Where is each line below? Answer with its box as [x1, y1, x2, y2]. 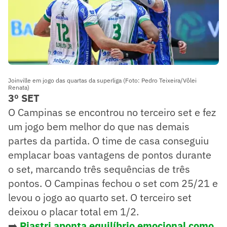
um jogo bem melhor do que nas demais [8, 119, 190, 133]
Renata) [8, 83, 29, 91]
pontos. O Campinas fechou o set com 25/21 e [8, 176, 218, 190]
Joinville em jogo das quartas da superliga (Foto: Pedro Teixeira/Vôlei [8, 76, 197, 84]
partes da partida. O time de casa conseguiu [8, 133, 209, 147]
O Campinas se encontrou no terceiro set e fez [8, 105, 216, 119]
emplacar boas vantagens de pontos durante [8, 147, 211, 162]
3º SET [8, 91, 40, 105]
